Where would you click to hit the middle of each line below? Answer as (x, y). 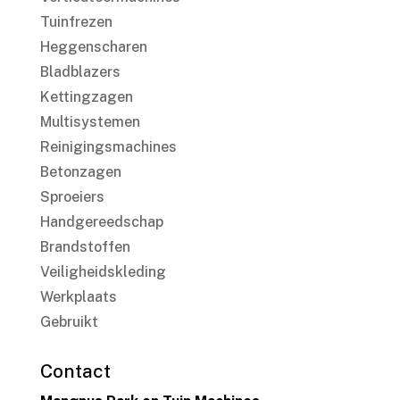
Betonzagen (80, 172)
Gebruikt (69, 322)
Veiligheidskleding (103, 272)
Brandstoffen (85, 247)
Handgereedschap (101, 222)
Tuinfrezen (76, 22)
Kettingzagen (86, 97)
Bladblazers (80, 72)
